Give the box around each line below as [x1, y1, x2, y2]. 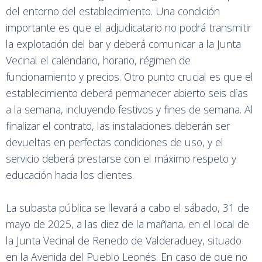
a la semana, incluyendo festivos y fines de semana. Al [6, 102, 253, 116]
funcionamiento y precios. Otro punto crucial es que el [6, 70, 253, 84]
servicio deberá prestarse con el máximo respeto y [6, 151, 236, 166]
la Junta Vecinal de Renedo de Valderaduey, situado [6, 233, 242, 247]
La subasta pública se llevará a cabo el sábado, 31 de [6, 201, 249, 215]
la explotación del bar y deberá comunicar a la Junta [6, 37, 241, 51]
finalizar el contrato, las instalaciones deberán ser [6, 119, 230, 133]
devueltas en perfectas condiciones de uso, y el [6, 135, 223, 149]
